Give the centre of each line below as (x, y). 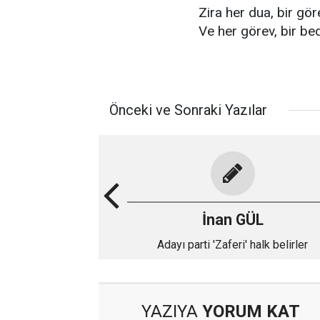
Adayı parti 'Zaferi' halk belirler (232, 245)
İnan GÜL (232, 220)
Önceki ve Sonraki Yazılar (188, 110)
